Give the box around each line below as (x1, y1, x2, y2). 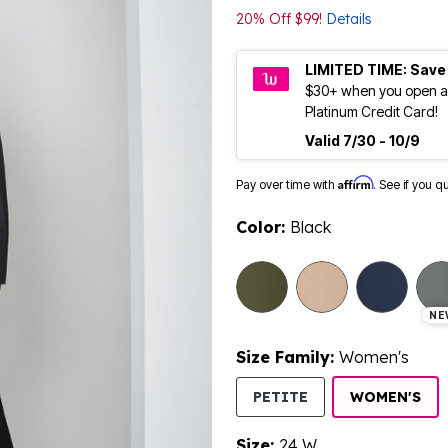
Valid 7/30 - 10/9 (305, 132, 420, 150)
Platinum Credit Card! (305, 103, 438, 121)
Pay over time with (236, 177, 338, 193)
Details (326, 10, 372, 29)
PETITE (253, 388, 308, 407)
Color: (236, 217, 290, 238)
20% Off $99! (236, 10, 326, 29)
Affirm (338, 175, 373, 191)
